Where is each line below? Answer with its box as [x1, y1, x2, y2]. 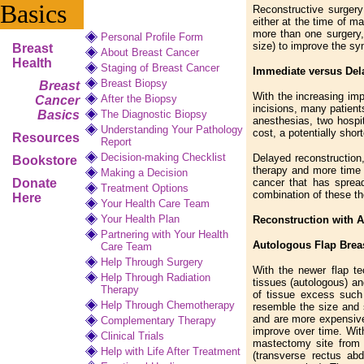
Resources [12, 131, 80, 145]
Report [101, 136, 132, 148]
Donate [12, 176, 57, 190]
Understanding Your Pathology [101, 123, 243, 136]
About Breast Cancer [101, 46, 199, 58]
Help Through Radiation [101, 271, 210, 284]
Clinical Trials [101, 330, 164, 342]
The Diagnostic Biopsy [101, 108, 207, 120]
